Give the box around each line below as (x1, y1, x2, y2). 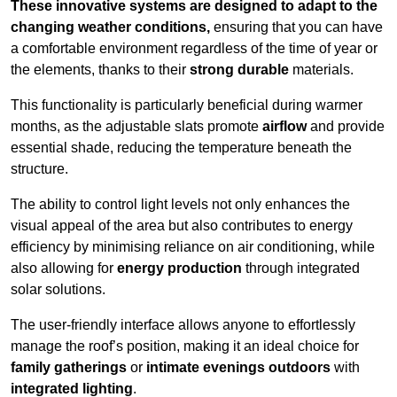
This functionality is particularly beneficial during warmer (11, 97, 362, 113)
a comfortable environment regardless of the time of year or (11, 41, 378, 57)
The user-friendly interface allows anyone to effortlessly (11, 317, 355, 333)
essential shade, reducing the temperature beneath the (11, 140, 352, 156)
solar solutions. (11, 282, 105, 298)
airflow (262, 119, 307, 135)
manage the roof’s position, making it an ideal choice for (11, 339, 359, 354)
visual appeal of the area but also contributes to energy (11, 218, 353, 234)
